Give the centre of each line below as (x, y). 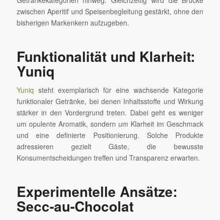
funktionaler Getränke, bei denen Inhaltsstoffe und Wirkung (110, 101)
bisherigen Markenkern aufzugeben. (73, 23)
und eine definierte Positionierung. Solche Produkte (110, 135)
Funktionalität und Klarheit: (106, 56)
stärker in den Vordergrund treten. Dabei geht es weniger (110, 113)
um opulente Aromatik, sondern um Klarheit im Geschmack (110, 124)
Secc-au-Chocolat (75, 206)
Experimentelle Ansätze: (97, 192)
